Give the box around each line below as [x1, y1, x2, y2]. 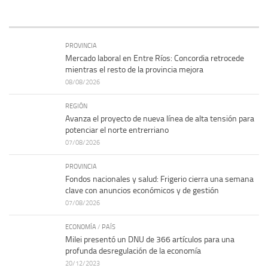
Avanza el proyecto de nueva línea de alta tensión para [65, 113, 254, 124]
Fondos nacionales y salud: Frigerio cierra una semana [65, 173, 254, 184]
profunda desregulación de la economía [65, 245, 201, 256]
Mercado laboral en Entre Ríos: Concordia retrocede [65, 53, 244, 63]
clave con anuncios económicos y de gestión [65, 185, 219, 196]
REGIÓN [65, 101, 87, 110]
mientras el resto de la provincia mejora [65, 64, 203, 75]
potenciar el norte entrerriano [65, 124, 169, 135]
